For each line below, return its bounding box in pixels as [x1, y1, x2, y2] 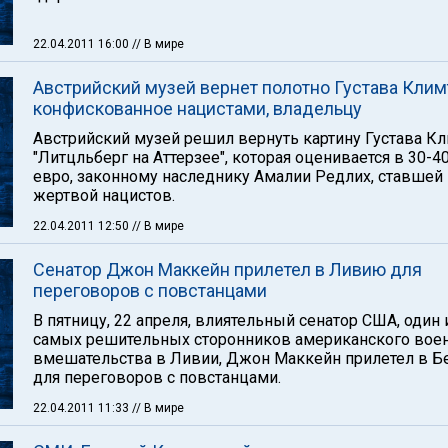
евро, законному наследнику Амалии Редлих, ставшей [33, 167, 443, 186]
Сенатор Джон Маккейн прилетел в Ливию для [33, 259, 422, 280]
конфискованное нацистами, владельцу [33, 98, 362, 119]
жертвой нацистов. [33, 186, 175, 205]
